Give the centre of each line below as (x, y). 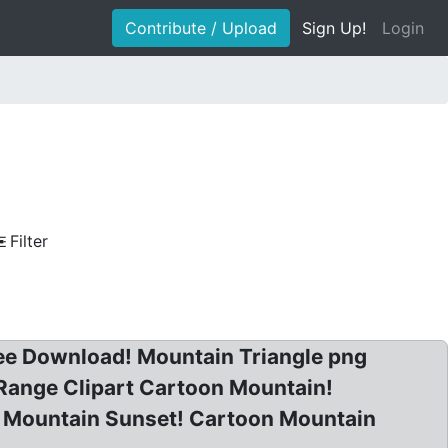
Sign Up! (334, 28)
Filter (29, 241)
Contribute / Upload (201, 28)
